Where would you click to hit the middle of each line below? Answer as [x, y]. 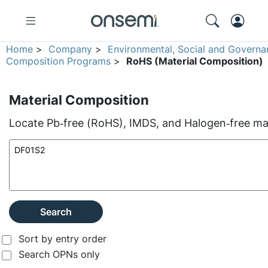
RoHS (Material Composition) [195, 61]
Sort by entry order [63, 239]
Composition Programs [59, 61]
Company [71, 49]
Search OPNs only [59, 255]
